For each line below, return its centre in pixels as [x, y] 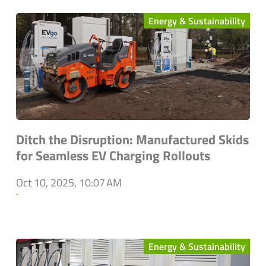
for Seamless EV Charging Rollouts [113, 156]
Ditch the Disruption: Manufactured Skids [132, 140]
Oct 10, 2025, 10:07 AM [69, 183]
